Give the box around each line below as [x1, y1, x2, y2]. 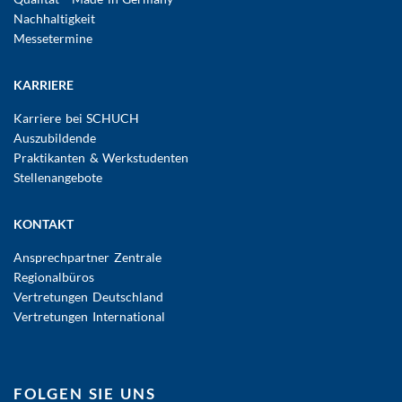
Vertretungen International [13, 308, 165, 324]
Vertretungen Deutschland [13, 288, 163, 304]
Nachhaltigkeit [13, 10, 95, 26]
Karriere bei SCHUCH [13, 109, 140, 126]
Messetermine [13, 30, 92, 46]
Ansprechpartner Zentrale [13, 249, 162, 265]
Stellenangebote [13, 169, 102, 185]
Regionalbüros [13, 268, 94, 284]
